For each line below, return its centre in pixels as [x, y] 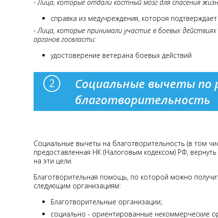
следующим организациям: [77, 185]
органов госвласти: [65, 39]
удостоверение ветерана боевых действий [121, 55]
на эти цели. [53, 161]
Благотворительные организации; [106, 201]
